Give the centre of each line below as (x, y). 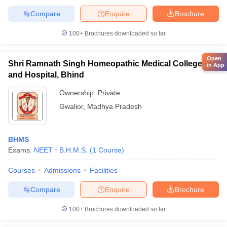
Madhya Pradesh (115, 106)
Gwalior (71, 106)
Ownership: (79, 93)
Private (109, 93)
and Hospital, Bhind (46, 75)
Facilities (104, 170)
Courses (22, 170)
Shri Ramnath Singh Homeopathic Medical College (105, 64)
